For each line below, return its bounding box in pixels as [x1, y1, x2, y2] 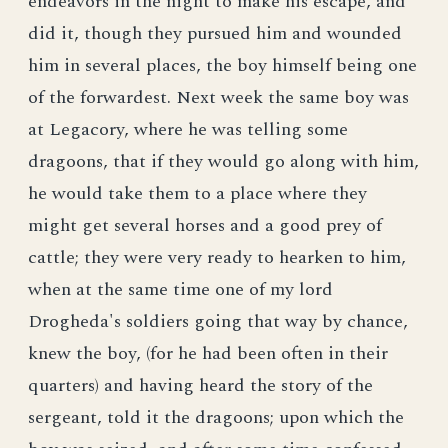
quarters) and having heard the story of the [28, 372, 373, 399]
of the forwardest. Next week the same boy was [28, 84, 409, 111]
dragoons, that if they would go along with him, [28, 148, 419, 175]
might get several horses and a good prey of [28, 212, 382, 239]
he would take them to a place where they [28, 180, 367, 207]
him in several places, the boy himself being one [28, 52, 417, 79]
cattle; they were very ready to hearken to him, [28, 244, 406, 271]
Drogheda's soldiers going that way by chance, [28, 308, 408, 335]
